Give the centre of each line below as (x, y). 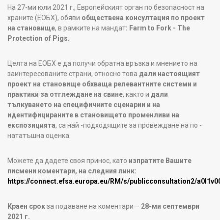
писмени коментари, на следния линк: (72, 171)
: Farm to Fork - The (158, 28)
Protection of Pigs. (39, 38)
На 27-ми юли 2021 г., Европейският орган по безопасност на (106, 7)
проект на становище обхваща (60, 84)
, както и (137, 94)
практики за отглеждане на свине (65, 94)
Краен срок (26, 206)
